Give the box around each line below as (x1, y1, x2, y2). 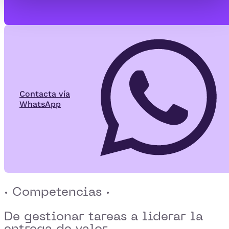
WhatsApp (19, 99, 61, 109)
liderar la (142, 208, 203, 223)
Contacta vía (19, 88, 70, 99)
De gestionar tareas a (4, 208, 142, 223)
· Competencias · (4, 184, 110, 199)
